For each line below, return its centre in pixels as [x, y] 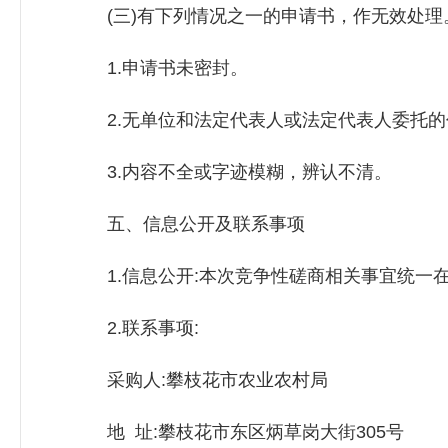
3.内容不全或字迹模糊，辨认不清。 [231, 172]
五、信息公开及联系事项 [188, 224]
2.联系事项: [135, 328]
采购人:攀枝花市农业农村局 [199, 380]
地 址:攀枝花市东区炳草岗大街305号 [237, 432]
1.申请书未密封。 [159, 68]
